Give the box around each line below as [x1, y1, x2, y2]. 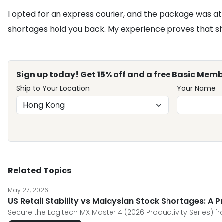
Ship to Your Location [16, 83, 90, 93]
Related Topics [8, 165, 71, 176]
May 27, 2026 [8, 186, 48, 194]
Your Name [176, 83, 216, 93]
